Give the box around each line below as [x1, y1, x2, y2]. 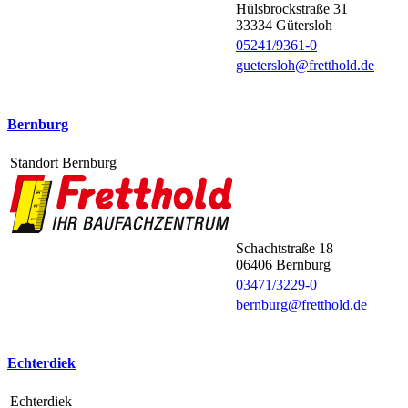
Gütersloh [276, 17, 332, 34]
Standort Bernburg [10, 154, 117, 170]
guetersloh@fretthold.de [236, 57, 374, 74]
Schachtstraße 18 [236, 240, 333, 256]
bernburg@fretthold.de [236, 296, 367, 312]
